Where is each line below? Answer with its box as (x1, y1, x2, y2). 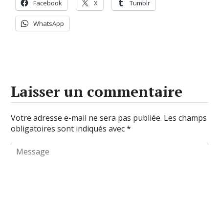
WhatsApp (33, 19, 65, 28)
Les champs (164, 112, 207, 123)
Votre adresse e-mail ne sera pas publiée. (11, 112, 162, 123)
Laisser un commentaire (11, 81, 183, 101)
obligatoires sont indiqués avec (11, 123, 127, 134)
